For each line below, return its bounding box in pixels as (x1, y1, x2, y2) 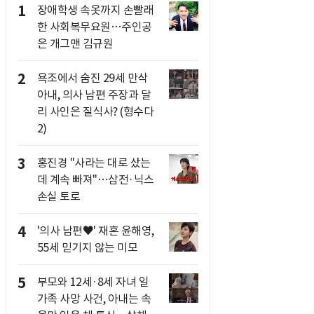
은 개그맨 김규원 (36, 36, 113, 50)
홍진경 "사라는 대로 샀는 (36, 156, 151, 170)
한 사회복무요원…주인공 (36, 20, 152, 34)
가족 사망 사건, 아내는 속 (36, 292, 151, 306)
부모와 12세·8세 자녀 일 (36, 275, 149, 289)
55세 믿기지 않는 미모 (36, 240, 137, 254)
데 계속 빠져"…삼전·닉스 (36, 172, 154, 186)
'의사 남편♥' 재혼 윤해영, (36, 224, 154, 238)
